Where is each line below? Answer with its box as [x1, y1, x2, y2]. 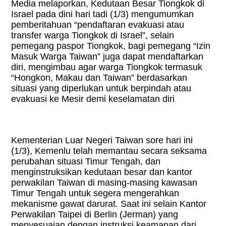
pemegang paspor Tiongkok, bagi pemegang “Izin [11, 41, 211, 51]
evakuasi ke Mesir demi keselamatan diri [11, 94, 175, 104]
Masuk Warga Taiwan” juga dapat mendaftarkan [11, 51, 204, 62]
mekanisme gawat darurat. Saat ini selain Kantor [11, 199, 207, 209]
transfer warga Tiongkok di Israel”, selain [11, 30, 175, 41]
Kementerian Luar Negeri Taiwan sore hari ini [11, 135, 193, 146]
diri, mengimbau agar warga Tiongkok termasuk [11, 62, 203, 73]
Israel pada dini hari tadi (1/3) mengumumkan [11, 9, 194, 20]
